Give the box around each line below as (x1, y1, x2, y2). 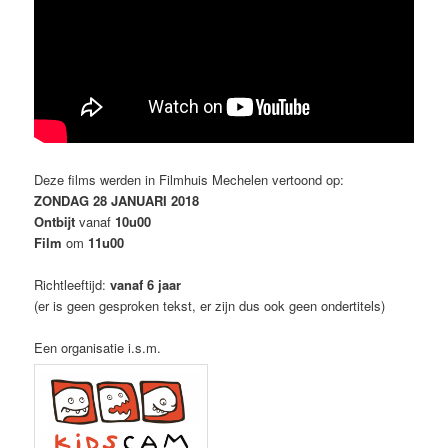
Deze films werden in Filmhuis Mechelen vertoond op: (34, 170, 345, 190)
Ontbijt (34, 212, 76, 232)
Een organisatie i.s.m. (34, 338, 162, 358)
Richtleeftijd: (34, 275, 107, 295)
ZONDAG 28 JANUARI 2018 (34, 191, 200, 211)
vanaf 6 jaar (106, 275, 182, 295)
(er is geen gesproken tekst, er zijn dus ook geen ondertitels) (34, 296, 386, 316)
